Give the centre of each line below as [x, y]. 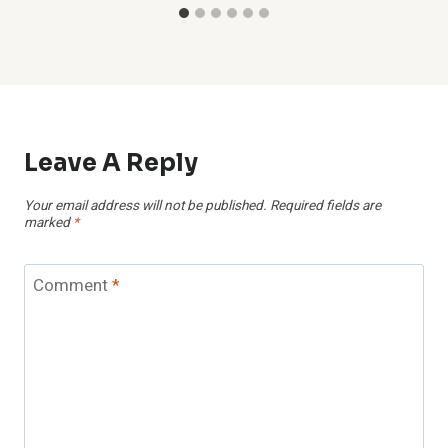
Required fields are [325, 205]
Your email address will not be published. [145, 205]
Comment [72, 286]
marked [48, 222]
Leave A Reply [111, 162]
